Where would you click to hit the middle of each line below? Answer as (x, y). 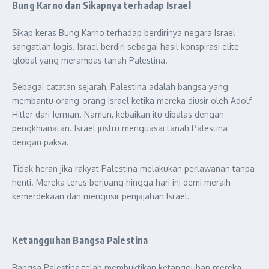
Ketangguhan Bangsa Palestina (80, 240)
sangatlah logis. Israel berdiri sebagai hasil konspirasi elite (125, 47)
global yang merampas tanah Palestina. (90, 60)
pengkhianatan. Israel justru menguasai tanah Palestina (120, 128)
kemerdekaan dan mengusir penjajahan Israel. (101, 196)
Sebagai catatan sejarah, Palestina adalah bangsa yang (120, 87)
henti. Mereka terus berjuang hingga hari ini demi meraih (121, 182)
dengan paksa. (41, 142)
